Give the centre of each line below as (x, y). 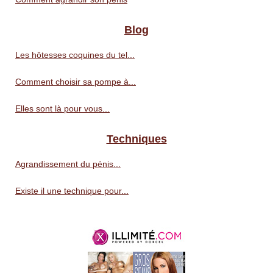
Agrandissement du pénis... (68, 164)
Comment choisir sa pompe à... (76, 82)
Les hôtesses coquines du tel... (75, 55)
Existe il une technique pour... (72, 191)
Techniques (136, 139)
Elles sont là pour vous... (62, 109)
